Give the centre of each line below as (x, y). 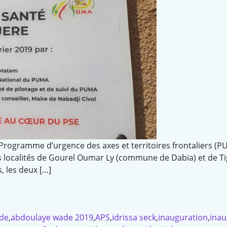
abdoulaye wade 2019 (52, 218)
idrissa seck (134, 218)
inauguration (183, 218)
